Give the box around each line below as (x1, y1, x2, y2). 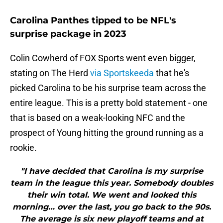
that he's (154, 68, 189, 79)
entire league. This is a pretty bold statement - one (10, 98, 208, 109)
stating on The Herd (10, 68, 90, 79)
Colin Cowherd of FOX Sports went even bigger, (10, 53, 196, 64)
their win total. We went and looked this (27, 190, 196, 200)
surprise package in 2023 (10, 28, 126, 40)
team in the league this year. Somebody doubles (10, 178, 213, 188)
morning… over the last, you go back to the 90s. (12, 202, 211, 212)
